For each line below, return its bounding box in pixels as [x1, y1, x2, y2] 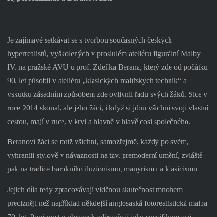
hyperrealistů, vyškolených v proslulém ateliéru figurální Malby [7, 49, 201, 58]
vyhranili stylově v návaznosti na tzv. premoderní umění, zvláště [7, 151, 202, 160]
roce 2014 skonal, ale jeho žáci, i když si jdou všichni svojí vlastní [7, 103, 208, 112]
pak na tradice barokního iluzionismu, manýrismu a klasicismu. [7, 165, 199, 173]
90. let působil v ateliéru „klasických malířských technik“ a [7, 76, 186, 85]
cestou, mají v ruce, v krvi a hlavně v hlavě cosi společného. [7, 117, 190, 125]
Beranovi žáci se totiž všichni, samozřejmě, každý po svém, [7, 138, 188, 146]
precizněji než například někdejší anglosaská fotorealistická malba [7, 199, 207, 207]
